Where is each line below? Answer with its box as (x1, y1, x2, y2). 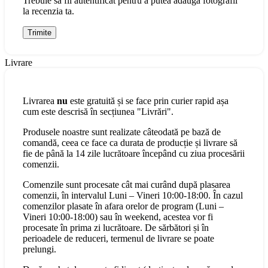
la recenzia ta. (23, 6, 74, 17)
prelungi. (23, 244, 56, 255)
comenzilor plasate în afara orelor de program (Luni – (23, 201, 224, 212)
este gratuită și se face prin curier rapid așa (68, 96, 229, 106)
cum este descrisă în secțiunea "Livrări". (23, 106, 173, 117)
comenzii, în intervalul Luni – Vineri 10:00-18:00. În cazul (23, 190, 243, 201)
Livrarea (23, 96, 57, 106)
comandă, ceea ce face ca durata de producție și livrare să (23, 138, 237, 148)
